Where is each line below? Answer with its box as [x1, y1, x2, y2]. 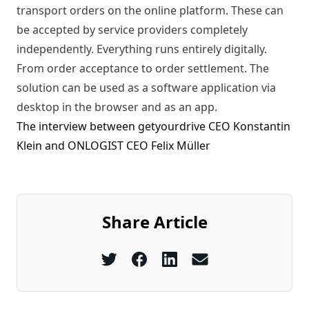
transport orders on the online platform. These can [17, 2, 283, 18]
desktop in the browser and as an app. [17, 99, 217, 114]
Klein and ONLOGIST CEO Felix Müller [17, 137, 210, 153]
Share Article [101, 210, 208, 233]
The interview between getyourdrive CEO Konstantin [17, 118, 290, 134]
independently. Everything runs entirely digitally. [17, 41, 267, 57]
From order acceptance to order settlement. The [17, 60, 269, 76]
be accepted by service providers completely [17, 21, 248, 37]
